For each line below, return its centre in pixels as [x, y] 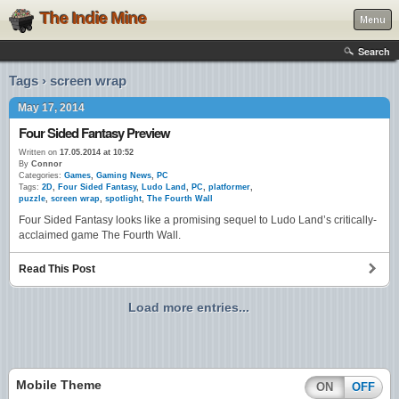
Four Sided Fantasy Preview [94, 133]
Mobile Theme [59, 385]
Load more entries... [189, 308]
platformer [229, 187]
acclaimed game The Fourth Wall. [100, 236]
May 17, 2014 [51, 108]
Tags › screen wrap [68, 81]
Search [374, 51]
